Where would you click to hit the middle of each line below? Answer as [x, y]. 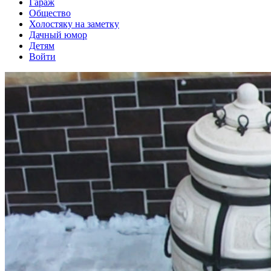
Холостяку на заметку [74, 24]
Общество [50, 13]
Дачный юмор [58, 35]
